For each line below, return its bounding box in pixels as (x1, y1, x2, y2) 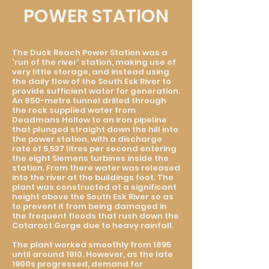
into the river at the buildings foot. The (12, 172, 174, 183)
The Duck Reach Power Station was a (12, 47, 168, 58)
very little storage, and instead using (12, 66, 169, 77)
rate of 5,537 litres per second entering (12, 143, 177, 154)
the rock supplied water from (12, 104, 136, 116)
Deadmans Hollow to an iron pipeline (12, 114, 167, 125)
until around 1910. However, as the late (12, 249, 173, 260)
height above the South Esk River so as (12, 191, 174, 202)
